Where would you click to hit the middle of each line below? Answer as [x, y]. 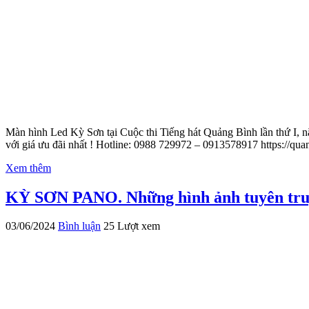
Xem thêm [28, 168]
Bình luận [79, 226]
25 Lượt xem [132, 226]
